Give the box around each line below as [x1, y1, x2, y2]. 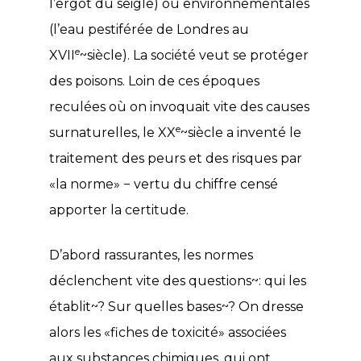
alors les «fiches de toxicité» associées [49, 324, 286, 340]
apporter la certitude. [49, 201, 189, 218]
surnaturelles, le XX [49, 124, 176, 140]
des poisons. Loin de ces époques [49, 73, 259, 89]
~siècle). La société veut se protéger [80, 47, 309, 63]
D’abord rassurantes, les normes [49, 247, 253, 263]
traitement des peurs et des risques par [49, 150, 302, 166]
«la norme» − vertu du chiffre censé [49, 176, 278, 192]
